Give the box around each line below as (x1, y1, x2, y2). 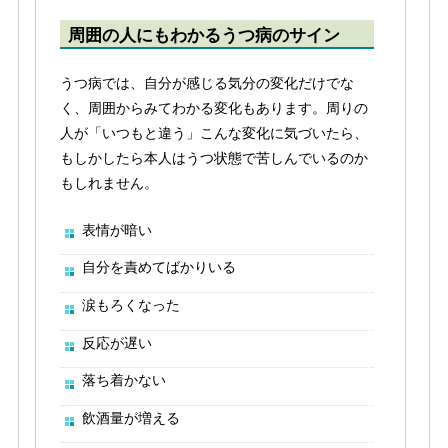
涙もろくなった (81, 296, 180, 313)
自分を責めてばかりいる (81, 259, 236, 276)
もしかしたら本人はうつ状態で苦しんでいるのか (59, 150, 368, 167)
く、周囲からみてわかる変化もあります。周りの (59, 100, 368, 117)
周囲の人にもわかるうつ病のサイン (67, 24, 340, 45)
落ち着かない (81, 372, 166, 389)
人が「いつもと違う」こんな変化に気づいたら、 (59, 125, 368, 142)
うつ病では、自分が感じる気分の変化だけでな (59, 75, 354, 92)
